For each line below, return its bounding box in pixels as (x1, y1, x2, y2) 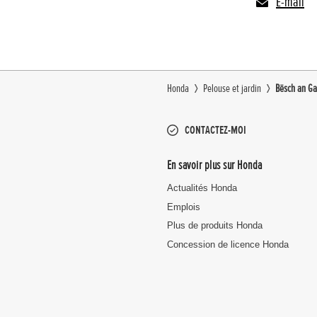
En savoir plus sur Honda (167, 156, 263, 173)
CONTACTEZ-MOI (185, 123, 246, 137)
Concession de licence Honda (167, 238, 289, 250)
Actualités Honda (167, 183, 237, 193)
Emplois (167, 201, 200, 212)
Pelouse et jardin (203, 81, 261, 96)
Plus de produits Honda (167, 220, 263, 231)
